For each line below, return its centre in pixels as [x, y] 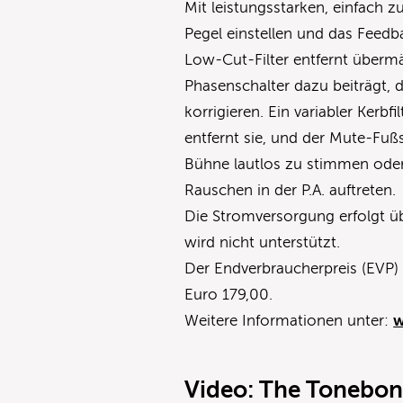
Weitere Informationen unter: [289, 320]
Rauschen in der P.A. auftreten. [291, 190]
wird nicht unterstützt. [263, 242]
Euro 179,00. [229, 294]
